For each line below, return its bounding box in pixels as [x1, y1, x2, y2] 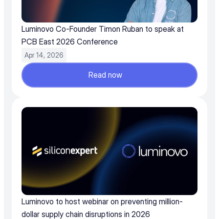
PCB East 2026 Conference [22, 37, 118, 46]
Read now [88, 70, 122, 80]
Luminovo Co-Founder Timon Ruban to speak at [22, 24, 184, 34]
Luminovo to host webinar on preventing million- [22, 197, 183, 206]
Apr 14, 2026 [24, 51, 64, 59]
